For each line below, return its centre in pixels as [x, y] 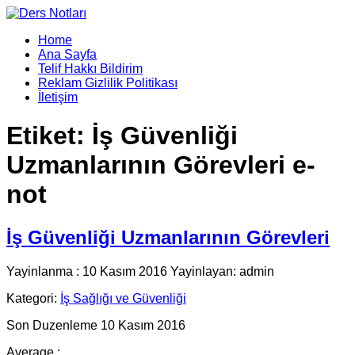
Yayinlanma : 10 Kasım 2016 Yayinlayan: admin [140, 271]
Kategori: [33, 298]
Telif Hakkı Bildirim [90, 69]
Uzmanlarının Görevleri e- [161, 165]
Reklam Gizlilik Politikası [108, 83]
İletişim [58, 97]
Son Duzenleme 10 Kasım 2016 [96, 325]
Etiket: [49, 136]
